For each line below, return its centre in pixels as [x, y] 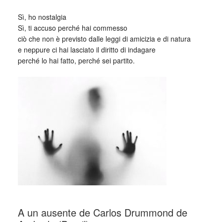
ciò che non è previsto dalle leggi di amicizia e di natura [104, 39]
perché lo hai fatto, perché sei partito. [76, 60]
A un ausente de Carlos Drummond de [102, 212]
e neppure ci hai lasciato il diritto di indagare [86, 50]
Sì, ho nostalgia [42, 17]
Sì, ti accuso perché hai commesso [72, 28]
